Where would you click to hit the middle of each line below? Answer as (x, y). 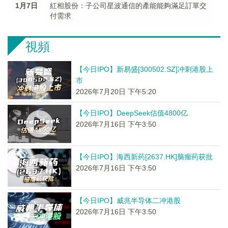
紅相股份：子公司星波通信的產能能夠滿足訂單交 (129, 6)
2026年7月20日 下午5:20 (116, 92)
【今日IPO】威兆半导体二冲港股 (128, 201)
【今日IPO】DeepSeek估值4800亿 (132, 113)
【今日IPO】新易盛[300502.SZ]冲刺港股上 (144, 69)
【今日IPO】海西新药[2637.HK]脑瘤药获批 (144, 157)
